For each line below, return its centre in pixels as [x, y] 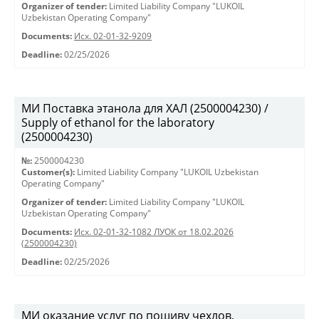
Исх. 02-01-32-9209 [113, 36]
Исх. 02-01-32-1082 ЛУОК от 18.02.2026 [154, 232]
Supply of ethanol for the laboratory [118, 122]
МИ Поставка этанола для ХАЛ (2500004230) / [145, 108]
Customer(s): [48, 172]
